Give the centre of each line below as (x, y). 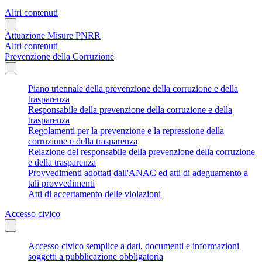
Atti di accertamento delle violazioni (94, 194)
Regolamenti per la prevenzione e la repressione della (126, 130)
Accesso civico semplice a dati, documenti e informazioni (134, 246)
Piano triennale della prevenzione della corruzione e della (133, 88)
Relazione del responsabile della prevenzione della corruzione (142, 151)
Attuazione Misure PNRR (53, 35)
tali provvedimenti (61, 183)
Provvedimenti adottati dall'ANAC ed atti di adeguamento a (138, 173)
